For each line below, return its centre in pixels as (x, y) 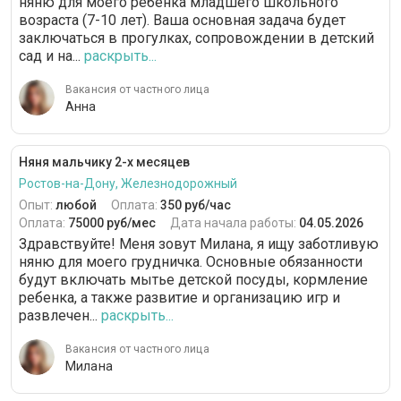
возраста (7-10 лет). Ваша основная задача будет (182, 20)
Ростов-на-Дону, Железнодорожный (128, 183)
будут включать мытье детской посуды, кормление (193, 280)
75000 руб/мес (112, 223)
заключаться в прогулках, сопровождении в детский (196, 38)
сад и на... (50, 56)
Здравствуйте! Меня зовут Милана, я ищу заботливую (199, 244)
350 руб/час (196, 205)
